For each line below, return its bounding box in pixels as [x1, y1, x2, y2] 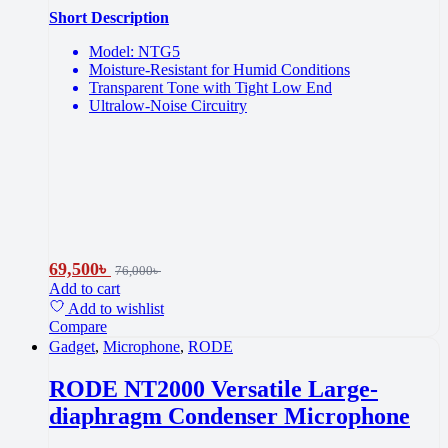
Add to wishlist [68, 299, 164, 317]
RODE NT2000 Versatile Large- [49, 375, 378, 402]
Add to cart [49, 279, 120, 297]
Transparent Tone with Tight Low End [89, 78, 332, 96]
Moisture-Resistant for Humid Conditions [89, 60, 350, 78]
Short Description [49, 8, 169, 26]
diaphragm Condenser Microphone [49, 402, 410, 429]
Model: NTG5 [89, 42, 180, 60]
